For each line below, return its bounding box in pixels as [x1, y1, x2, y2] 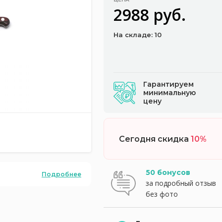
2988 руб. [113, 4, 186, 25]
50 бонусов [146, 168, 190, 177]
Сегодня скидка [119, 134, 191, 144]
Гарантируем [143, 80, 194, 89]
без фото [146, 189, 178, 199]
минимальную [143, 88, 196, 97]
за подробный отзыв [146, 178, 216, 188]
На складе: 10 [113, 31, 162, 39]
